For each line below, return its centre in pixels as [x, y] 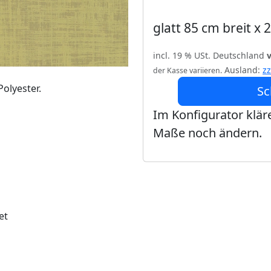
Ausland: [242, 70]
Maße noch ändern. [207, 133]
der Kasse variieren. [188, 70]
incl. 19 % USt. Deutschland [210, 55]
